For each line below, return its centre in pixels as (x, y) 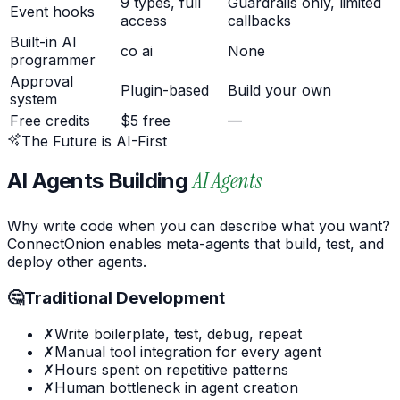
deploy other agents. (77, 262)
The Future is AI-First (94, 141)
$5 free (146, 120)
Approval (42, 81)
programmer (53, 59)
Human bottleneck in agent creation (176, 387)
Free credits (50, 120)
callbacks (259, 20)
